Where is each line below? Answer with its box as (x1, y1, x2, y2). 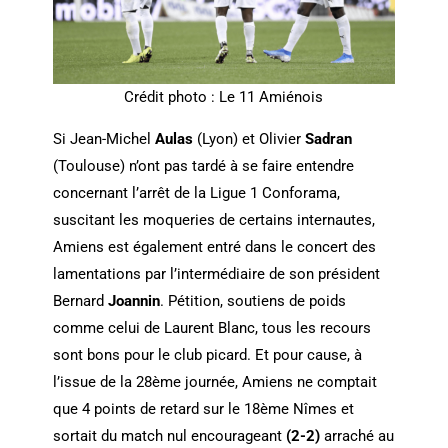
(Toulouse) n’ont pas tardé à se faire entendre (52, 157, 354, 176)
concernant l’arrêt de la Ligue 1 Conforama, (52, 184, 340, 203)
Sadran (304, 130, 352, 149)
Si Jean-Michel (52, 130, 155, 149)
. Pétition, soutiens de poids (159, 292, 346, 311)
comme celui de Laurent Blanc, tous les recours (52, 319, 371, 338)
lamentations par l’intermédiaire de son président (52, 265, 380, 284)
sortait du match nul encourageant (52, 427, 286, 446)
